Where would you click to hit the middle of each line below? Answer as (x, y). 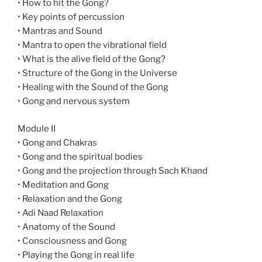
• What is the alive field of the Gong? (92, 59)
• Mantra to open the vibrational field (92, 45)
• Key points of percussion (71, 17)
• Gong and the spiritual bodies (80, 156)
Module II (37, 128)
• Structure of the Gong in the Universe (97, 73)
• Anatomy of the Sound (66, 227)
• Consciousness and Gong (72, 241)
